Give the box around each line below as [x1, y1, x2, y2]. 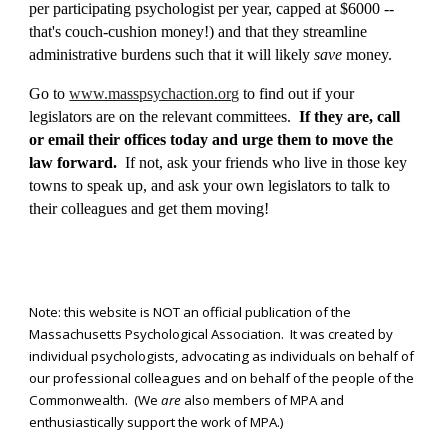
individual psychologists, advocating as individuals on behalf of [29, 347, 415, 365]
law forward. [29, 154, 118, 171]
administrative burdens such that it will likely [29, 46, 315, 63]
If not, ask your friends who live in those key [117, 154, 408, 171]
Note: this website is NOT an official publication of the [29, 303, 352, 321]
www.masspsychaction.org [69, 85, 240, 102]
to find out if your [239, 85, 355, 102]
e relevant [151, 108, 213, 125]
